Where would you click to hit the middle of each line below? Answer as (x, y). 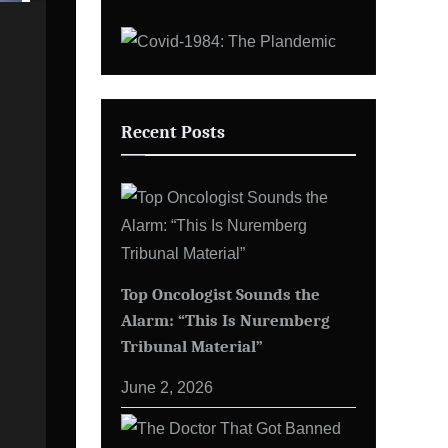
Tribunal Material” (192, 345)
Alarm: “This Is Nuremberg (225, 319)
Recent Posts (173, 132)
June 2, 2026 (167, 386)
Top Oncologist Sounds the (220, 293)
